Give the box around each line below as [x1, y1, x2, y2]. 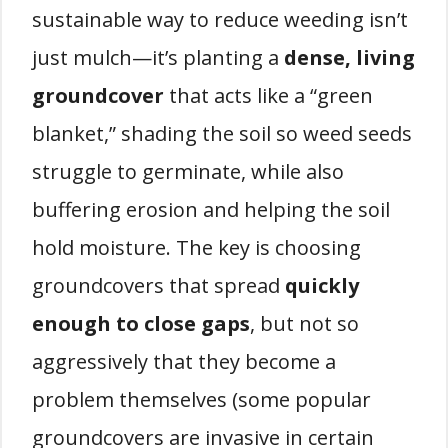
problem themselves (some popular [32, 386, 371, 413]
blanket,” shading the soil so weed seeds [32, 120, 412, 147]
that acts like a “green [164, 82, 373, 109]
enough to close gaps [32, 310, 250, 337]
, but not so [250, 310, 359, 337]
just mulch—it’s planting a [32, 44, 284, 71]
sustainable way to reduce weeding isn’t [32, 6, 408, 33]
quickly [285, 272, 359, 299]
